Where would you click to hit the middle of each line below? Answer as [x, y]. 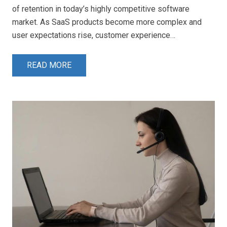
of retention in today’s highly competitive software [101, 9]
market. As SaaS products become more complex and [107, 22]
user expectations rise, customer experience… [94, 35]
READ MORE [49, 65]
